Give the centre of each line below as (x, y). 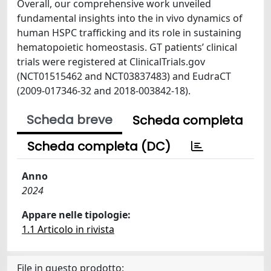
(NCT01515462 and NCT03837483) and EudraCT (124, 76)
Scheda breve (70, 120)
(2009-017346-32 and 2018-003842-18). (104, 91)
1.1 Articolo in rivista (68, 229)
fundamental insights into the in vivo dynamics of (130, 18)
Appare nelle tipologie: (76, 215)
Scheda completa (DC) (99, 146)
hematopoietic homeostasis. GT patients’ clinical (127, 47)
